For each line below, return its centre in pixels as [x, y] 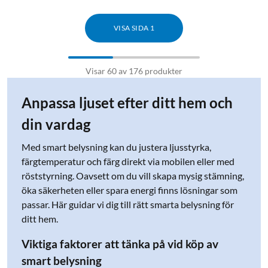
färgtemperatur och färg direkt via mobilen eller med [128, 161]
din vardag [56, 124]
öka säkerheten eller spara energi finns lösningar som [130, 190]
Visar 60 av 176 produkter [134, 71]
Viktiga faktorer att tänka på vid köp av [120, 244]
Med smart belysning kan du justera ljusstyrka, [116, 147]
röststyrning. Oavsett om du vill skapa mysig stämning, [133, 175]
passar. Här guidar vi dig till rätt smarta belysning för [128, 204]
